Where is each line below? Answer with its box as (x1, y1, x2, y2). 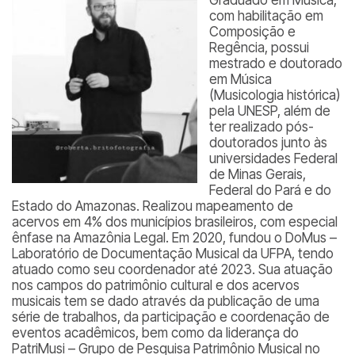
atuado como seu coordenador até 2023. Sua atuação (12, 261, 333, 277)
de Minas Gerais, (209, 166, 306, 182)
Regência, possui (209, 40, 309, 55)
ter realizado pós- (209, 119, 314, 135)
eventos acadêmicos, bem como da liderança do (12, 325, 299, 341)
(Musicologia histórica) (209, 87, 341, 103)
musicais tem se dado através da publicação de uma (12, 293, 319, 309)
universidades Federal (209, 151, 338, 166)
